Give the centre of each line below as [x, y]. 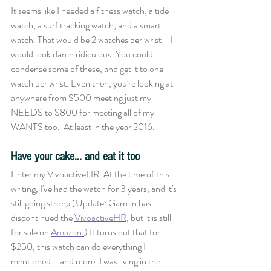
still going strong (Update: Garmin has [82, 203]
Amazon [66, 232]
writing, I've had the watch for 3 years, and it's [95, 188]
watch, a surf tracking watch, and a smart [87, 25]
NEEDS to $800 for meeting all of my [83, 112]
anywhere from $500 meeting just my [82, 98]
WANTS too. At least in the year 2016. [84, 127]
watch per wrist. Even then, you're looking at [93, 83]
